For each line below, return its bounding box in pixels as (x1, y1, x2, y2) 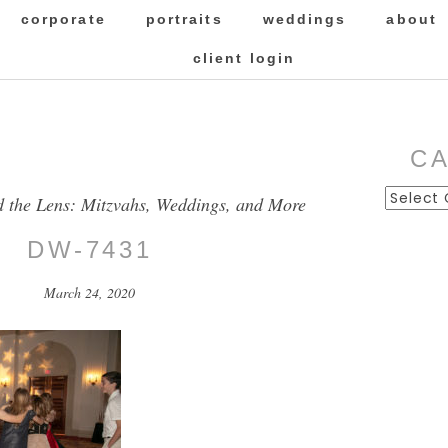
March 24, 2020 (44, 283, 136, 303)
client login (192, 50, 296, 66)
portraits (145, 11, 223, 27)
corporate (20, 11, 106, 27)
